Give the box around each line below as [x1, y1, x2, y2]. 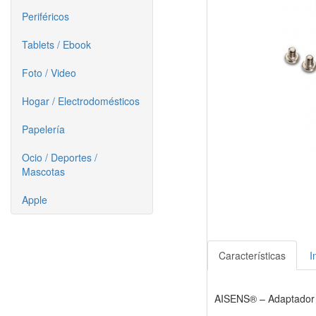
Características [218, 248, 286, 263]
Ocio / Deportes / [22, 150, 97, 164]
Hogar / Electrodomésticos [22, 94, 140, 108]
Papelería [22, 122, 65, 136]
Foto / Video [22, 66, 76, 80]
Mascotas [22, 164, 65, 178]
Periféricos [22, 9, 69, 23]
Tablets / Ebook [22, 37, 91, 51]
